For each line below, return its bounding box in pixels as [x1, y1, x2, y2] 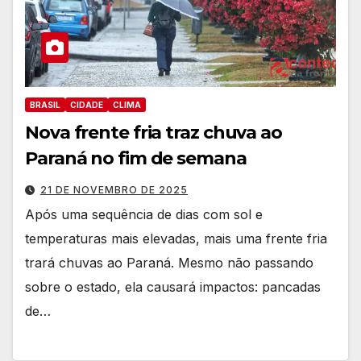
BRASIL [30, 100, 60, 110]
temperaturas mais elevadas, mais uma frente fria [25, 230, 327, 247]
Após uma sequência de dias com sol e [25, 206, 263, 223]
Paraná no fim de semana [25, 147, 247, 170]
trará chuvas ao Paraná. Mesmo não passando [25, 255, 313, 272]
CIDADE [70, 100, 103, 110]
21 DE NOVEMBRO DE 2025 [40, 184, 188, 197]
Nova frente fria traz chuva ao [25, 122, 282, 144]
